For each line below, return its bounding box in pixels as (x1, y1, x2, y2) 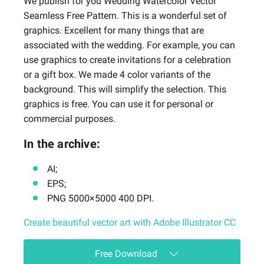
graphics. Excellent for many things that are (24, 25, 204, 37)
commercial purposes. (24, 113, 115, 125)
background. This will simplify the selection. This (24, 84, 226, 95)
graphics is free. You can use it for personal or (24, 98, 213, 110)
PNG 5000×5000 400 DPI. (47, 193, 154, 204)
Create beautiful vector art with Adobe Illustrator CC (24, 217, 236, 229)
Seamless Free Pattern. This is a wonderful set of (24, 10, 227, 22)
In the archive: (24, 137, 100, 151)
